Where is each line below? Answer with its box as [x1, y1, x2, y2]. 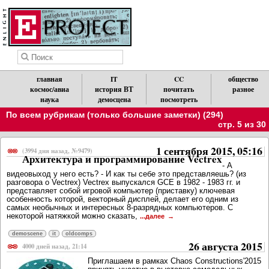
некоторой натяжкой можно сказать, [7, 211, 140, 221]
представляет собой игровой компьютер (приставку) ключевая [7, 186, 235, 196]
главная [37, 74, 63, 84]
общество [228, 74, 259, 84]
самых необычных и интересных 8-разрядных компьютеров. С [7, 203, 233, 213]
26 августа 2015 [189, 238, 262, 255]
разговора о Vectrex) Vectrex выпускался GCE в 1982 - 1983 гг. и [7, 178, 240, 187]
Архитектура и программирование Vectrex [22, 151, 222, 167]
